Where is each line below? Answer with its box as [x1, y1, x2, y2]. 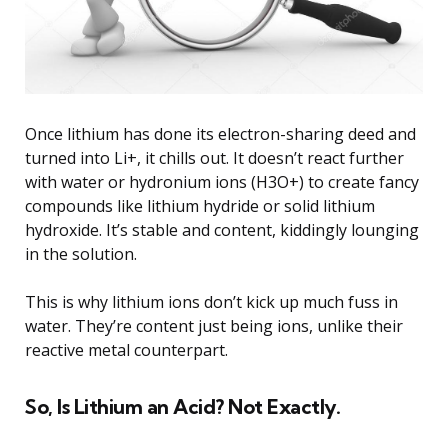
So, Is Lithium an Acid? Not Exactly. [25, 394, 340, 420]
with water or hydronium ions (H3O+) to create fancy [25, 171, 419, 194]
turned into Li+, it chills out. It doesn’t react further [25, 147, 404, 170]
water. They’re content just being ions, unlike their [25, 315, 403, 338]
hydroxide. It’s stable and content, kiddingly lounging [25, 219, 419, 242]
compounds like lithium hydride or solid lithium [25, 195, 375, 218]
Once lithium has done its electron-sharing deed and [25, 123, 416, 146]
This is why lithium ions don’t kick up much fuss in [25, 291, 398, 314]
